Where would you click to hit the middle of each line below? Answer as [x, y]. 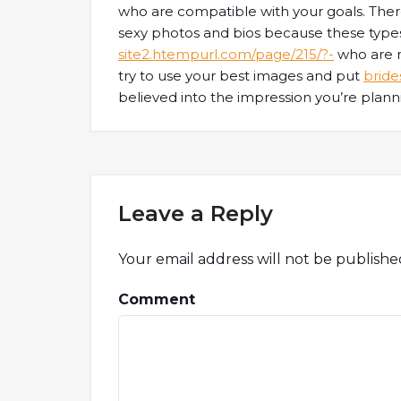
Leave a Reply [196, 213]
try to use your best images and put [241, 76]
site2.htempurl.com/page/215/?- [226, 54]
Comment [157, 299]
